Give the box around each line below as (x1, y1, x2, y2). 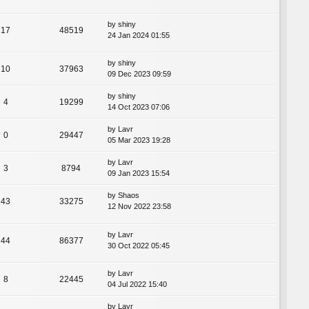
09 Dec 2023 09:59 (108, 70, 171, 79)
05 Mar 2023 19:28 (108, 136, 170, 145)
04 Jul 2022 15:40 (108, 279, 167, 288)
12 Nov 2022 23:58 (108, 202, 171, 211)
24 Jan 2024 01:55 (108, 31, 170, 40)
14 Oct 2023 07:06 (108, 103, 170, 112)
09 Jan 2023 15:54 (108, 169, 170, 178)
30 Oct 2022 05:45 (108, 241, 170, 250)
